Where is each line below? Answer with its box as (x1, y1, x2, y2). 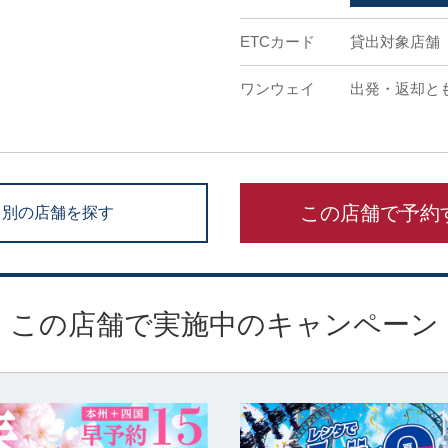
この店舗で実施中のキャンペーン (9, 309, 439, 341)
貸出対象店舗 (350, 33, 440, 51)
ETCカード (240, 33, 315, 51)
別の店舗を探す (2, 203, 114, 221)
